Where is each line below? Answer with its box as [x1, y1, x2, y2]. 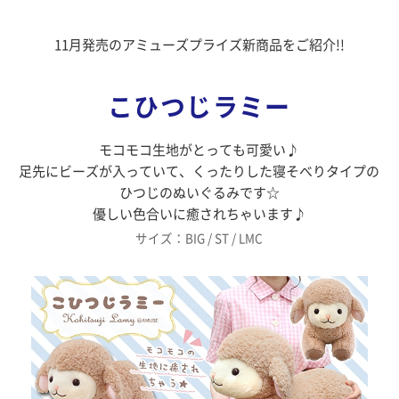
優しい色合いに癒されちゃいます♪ [92, 208, 306, 221]
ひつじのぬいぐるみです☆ [118, 186, 280, 199]
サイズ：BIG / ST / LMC [135, 232, 264, 245]
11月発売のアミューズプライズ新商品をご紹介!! [53, 38, 345, 52]
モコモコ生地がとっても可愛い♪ [99, 143, 300, 157]
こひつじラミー [108, 94, 291, 119]
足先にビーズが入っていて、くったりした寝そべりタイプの [19, 165, 380, 178]
